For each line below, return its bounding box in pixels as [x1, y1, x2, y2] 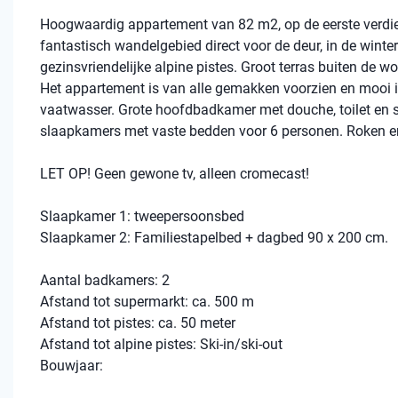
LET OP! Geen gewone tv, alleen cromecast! [40, 165, 313, 182]
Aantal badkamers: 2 [40, 272, 170, 289]
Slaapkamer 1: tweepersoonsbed [40, 208, 244, 225]
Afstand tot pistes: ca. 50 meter [40, 314, 235, 331]
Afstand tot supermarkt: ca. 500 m [40, 293, 254, 310]
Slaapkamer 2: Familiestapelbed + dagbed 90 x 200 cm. [40, 229, 388, 246]
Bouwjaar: [40, 357, 103, 374]
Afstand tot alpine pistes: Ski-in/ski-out [40, 336, 283, 353]
